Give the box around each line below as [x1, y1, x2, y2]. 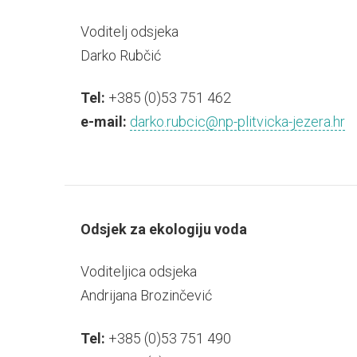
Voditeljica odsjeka [80, 263, 197, 280]
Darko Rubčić [80, 46, 161, 64]
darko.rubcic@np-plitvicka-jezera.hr [129, 113, 345, 131]
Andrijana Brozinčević [80, 287, 212, 304]
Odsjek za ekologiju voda [80, 220, 247, 237]
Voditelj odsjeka [80, 22, 178, 40]
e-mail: [80, 113, 127, 131]
